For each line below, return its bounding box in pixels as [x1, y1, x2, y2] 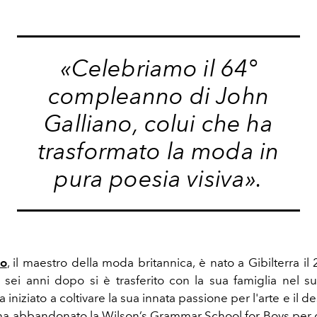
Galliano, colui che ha [44, 109, 273, 137]
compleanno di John [48, 81, 269, 110]
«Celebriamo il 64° [59, 54, 258, 82]
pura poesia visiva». [54, 164, 263, 192]
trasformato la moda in [38, 137, 279, 165]
